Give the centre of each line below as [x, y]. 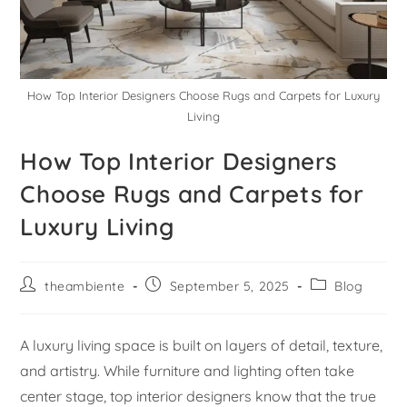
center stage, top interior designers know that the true [199, 396]
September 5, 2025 [230, 286]
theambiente [85, 286]
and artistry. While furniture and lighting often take [188, 370]
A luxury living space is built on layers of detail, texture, [202, 345]
